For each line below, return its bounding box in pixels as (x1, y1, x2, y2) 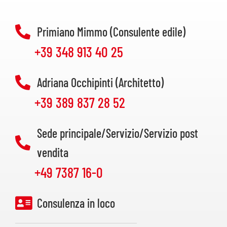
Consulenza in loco (36, 196, 115, 211)
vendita (36, 145, 68, 160)
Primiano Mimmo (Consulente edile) (36, 24, 185, 40)
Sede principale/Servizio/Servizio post (36, 126, 198, 141)
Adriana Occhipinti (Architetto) (36, 75, 164, 90)
